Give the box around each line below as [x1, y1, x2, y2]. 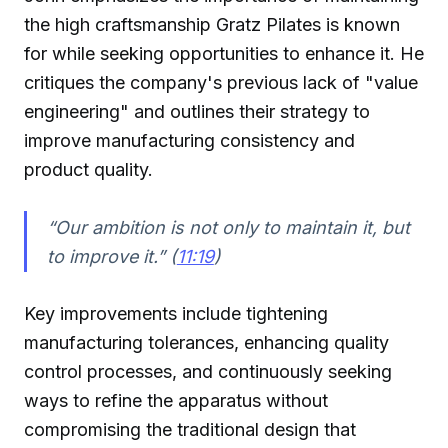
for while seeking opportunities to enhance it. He [24, 42, 424, 64]
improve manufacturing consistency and [24, 129, 355, 151]
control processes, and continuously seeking [24, 361, 392, 383]
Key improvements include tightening [24, 303, 328, 325]
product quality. [24, 158, 153, 180]
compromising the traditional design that [24, 419, 356, 441]
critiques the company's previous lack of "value [24, 71, 418, 93]
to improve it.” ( [46, 245, 177, 267]
